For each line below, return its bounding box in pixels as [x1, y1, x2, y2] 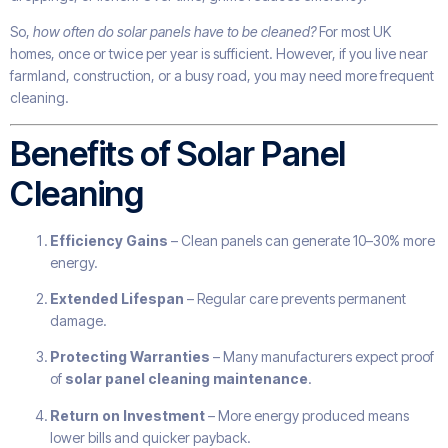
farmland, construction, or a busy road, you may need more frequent [10, 67, 434, 85]
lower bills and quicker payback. [50, 428, 251, 446]
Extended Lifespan [50, 290, 184, 308]
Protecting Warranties [50, 348, 210, 366]
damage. [50, 312, 107, 330]
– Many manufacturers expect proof [210, 348, 434, 366]
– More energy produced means [205, 406, 409, 424]
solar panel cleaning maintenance [65, 370, 308, 388]
